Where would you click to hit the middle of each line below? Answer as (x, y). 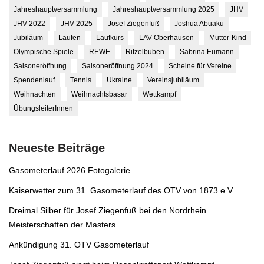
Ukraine (119, 80)
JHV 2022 (29, 24)
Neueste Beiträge (57, 148)
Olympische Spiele (44, 52)
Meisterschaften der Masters (62, 225)
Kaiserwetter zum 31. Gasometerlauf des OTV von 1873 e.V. (122, 191)
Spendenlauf (34, 80)
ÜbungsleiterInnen (43, 108)
